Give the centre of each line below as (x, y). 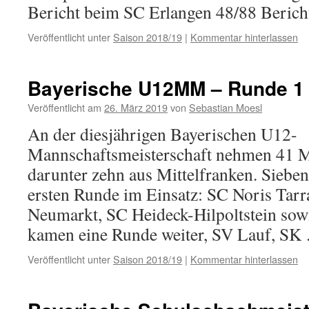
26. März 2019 (136, 107)
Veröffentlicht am (64, 107)
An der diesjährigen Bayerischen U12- (162, 134)
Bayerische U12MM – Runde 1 (166, 88)
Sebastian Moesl (226, 107)
